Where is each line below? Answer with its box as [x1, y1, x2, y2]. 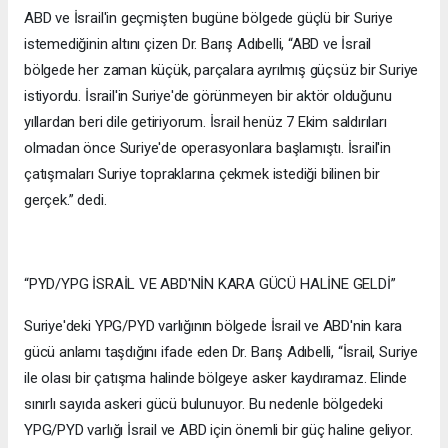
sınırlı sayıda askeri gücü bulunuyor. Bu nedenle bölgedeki [24, 395, 383, 414]
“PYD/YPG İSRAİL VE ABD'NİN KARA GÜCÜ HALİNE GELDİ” [24, 275, 396, 294]
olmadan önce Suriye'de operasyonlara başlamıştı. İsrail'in [24, 139, 391, 158]
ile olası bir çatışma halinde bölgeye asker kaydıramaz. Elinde [24, 369, 408, 388]
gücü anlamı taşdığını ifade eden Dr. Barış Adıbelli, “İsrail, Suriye [24, 343, 418, 362]
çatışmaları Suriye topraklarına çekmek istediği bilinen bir [24, 165, 380, 184]
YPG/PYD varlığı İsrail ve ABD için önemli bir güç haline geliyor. [24, 421, 413, 440]
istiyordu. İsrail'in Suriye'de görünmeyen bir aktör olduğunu [24, 87, 392, 106]
